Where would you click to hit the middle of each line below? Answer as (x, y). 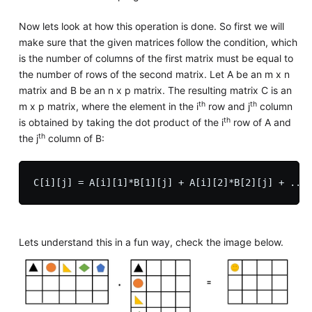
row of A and (260, 122)
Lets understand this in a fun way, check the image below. (151, 242)
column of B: (75, 138)
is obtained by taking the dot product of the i (121, 122)
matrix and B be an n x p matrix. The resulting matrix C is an (155, 90)
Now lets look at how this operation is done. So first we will (151, 26)
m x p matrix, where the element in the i (108, 106)
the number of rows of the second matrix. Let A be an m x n (154, 74)
